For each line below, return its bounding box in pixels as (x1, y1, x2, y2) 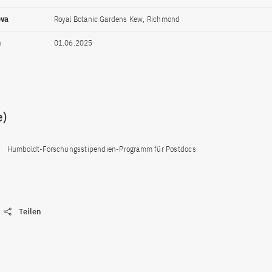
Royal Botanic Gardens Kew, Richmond (53, 14, 180, 24)
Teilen (18, 206, 42, 217)
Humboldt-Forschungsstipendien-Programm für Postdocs (7, 144, 196, 154)
